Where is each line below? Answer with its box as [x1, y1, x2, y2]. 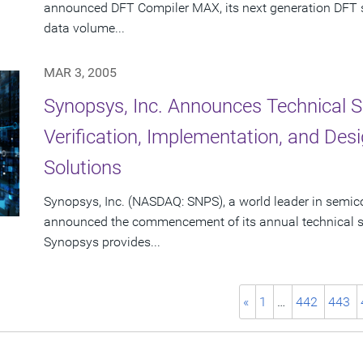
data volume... [44, 20, 125, 36]
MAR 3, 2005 [44, 65, 117, 81]
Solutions [44, 156, 122, 180]
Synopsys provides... [44, 234, 160, 250]
